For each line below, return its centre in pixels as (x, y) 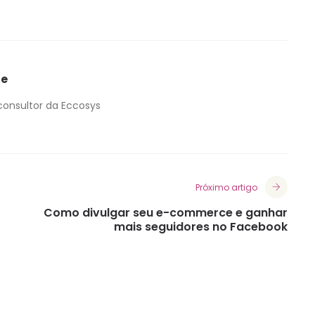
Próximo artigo (226, 188)
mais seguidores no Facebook (201, 227)
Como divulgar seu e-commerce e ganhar (166, 213)
